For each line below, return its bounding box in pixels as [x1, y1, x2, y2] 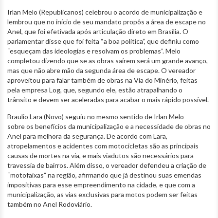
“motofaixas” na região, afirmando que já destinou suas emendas [7, 170, 201, 179]
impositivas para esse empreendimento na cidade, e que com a [7, 180, 195, 189]
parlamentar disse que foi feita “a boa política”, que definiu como [7, 36, 199, 45]
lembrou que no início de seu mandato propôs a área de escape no [7, 17, 206, 26]
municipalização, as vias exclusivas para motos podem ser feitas [7, 190, 198, 199]
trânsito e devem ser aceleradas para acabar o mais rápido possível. [7, 95, 209, 104]
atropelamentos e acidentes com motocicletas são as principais [7, 141, 199, 150]
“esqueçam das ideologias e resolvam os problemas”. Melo [7, 46, 181, 55]
